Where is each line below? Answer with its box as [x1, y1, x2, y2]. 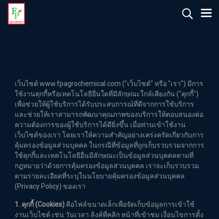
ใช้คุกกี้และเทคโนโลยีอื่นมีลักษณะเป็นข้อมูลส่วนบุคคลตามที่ [15, 152, 194, 159]
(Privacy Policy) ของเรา [15, 182, 86, 190]
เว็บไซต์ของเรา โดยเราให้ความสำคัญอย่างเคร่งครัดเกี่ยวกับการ [15, 131, 204, 139]
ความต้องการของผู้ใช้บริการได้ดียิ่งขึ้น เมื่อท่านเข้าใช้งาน [15, 121, 186, 129]
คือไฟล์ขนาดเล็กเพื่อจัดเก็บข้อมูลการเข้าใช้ [65, 200, 195, 208]
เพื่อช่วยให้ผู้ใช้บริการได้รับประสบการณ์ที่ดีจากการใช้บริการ [15, 100, 194, 108]
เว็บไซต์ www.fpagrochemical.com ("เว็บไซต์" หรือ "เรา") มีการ [15, 80, 203, 88]
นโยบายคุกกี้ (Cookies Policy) [43, 47, 176, 59]
